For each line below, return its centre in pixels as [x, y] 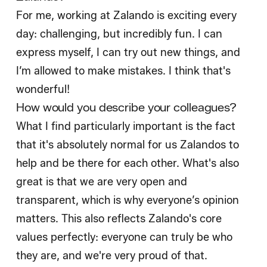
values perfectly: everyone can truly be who [124, 237]
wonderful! [43, 90]
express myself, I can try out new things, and [128, 53]
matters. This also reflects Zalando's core [119, 219]
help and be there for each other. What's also [128, 164]
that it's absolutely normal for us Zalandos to [128, 145]
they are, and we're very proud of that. [113, 256]
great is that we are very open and [102, 182]
